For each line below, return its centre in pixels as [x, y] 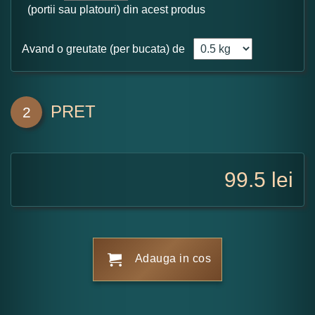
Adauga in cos [173, 258]
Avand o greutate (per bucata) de [103, 49]
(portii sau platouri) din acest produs [114, 9]
